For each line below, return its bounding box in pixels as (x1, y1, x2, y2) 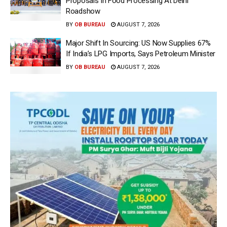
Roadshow (66, 6, 100, 16)
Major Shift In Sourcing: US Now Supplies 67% (66, 38, 211, 48)
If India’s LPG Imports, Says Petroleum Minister (66, 49, 215, 58)
